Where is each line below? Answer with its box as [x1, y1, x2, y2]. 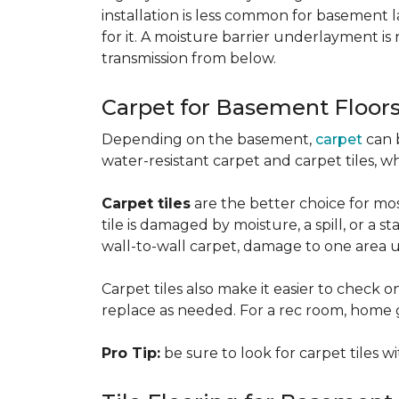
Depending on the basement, [102, 131, 315, 148]
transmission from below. [102, 50, 276, 67]
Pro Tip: [102, 345, 160, 362]
